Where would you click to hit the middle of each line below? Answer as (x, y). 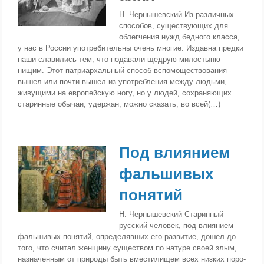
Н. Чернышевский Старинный (171, 214)
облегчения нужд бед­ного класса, (180, 37)
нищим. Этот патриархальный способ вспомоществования (123, 70)
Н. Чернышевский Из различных (177, 14)
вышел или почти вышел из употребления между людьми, (123, 81)
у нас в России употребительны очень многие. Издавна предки (131, 48)
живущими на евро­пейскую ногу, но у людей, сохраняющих (125, 93)
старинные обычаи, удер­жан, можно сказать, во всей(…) (119, 104)
